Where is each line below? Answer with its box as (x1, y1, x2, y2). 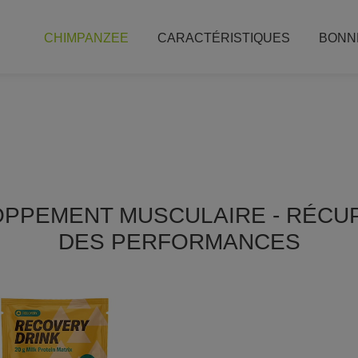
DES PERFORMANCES (58, 229, 300, 254)
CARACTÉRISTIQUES (157, 30, 290, 45)
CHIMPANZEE (44, 30, 129, 45)
